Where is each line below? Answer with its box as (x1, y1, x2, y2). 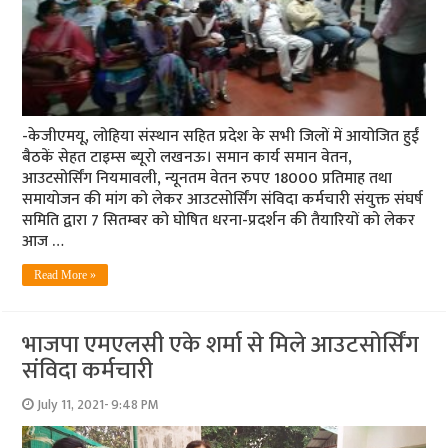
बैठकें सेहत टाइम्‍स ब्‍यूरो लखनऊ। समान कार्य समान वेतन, (22, 144, 353, 172)
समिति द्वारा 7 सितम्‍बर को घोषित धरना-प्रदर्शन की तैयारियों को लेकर (22, 207, 416, 235)
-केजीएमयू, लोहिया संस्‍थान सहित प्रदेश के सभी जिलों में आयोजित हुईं (22, 123, 420, 151)
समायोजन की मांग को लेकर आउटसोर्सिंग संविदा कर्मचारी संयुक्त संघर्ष (22, 186, 424, 214)
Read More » (34, 268, 97, 283)
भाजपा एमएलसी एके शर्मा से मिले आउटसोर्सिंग (22, 325, 420, 366)
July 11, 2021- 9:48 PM (37, 394, 160, 417)
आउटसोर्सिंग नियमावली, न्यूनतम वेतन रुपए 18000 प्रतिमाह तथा (22, 165, 393, 193)
